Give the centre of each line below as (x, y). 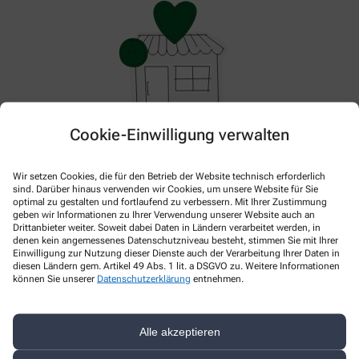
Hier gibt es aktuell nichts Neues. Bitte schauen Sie (179, 146)
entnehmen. (217, 278)
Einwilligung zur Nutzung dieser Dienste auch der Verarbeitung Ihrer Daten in (176, 252)
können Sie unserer (55, 278)
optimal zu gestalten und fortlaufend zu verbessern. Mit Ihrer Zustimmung (170, 201)
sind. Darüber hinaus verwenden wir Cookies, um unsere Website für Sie (165, 188)
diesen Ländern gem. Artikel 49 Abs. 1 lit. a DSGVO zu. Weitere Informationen (176, 265)
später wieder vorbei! (179, 163)
